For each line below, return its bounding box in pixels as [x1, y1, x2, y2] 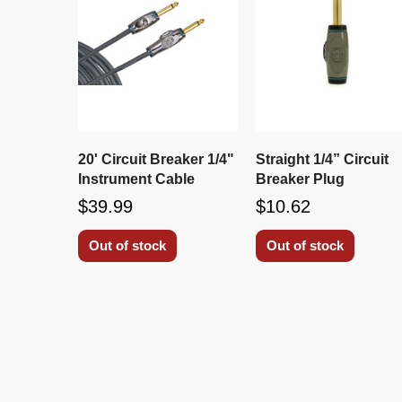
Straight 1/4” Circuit [256, 151, 389, 167]
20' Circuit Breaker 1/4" [78, 151, 234, 167]
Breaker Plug [256, 170, 345, 187]
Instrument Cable [78, 170, 195, 187]
